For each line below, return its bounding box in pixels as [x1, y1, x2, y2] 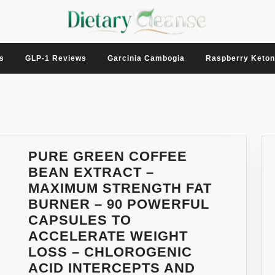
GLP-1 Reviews [25, 54, 87, 63]
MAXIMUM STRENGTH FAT [28, 180, 212, 196]
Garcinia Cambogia [107, 54, 185, 63]
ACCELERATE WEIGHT [28, 228, 188, 244]
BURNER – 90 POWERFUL [28, 196, 209, 212]
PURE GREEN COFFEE [28, 149, 187, 165]
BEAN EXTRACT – [28, 165, 154, 180]
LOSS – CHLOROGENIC [28, 244, 192, 260]
